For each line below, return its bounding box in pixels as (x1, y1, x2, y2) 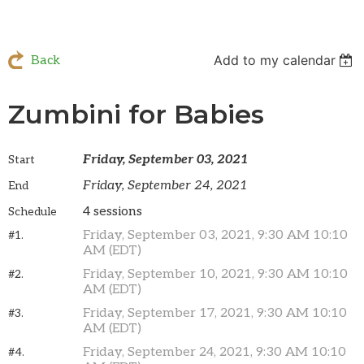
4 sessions (83, 204, 142, 220)
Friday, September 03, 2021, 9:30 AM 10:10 (83, 227, 348, 244)
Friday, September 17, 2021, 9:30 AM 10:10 (83, 305, 347, 322)
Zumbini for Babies (8, 98, 264, 131)
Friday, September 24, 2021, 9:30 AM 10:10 (83, 344, 346, 361)
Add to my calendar (213, 52, 336, 69)
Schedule (8, 205, 57, 219)
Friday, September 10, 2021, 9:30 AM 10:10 (83, 266, 348, 283)
